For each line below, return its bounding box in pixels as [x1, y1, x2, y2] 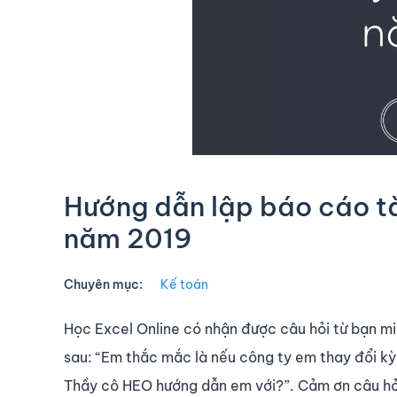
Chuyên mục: [64, 276, 143, 293]
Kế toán [160, 276, 208, 293]
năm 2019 [64, 222, 192, 256]
